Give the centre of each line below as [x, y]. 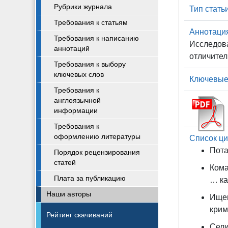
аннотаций [72, 49]
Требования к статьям [91, 23]
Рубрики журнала [83, 7]
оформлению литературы [97, 137]
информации [76, 111]
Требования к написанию [96, 38]
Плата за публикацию [90, 178]
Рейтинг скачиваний [79, 215]
